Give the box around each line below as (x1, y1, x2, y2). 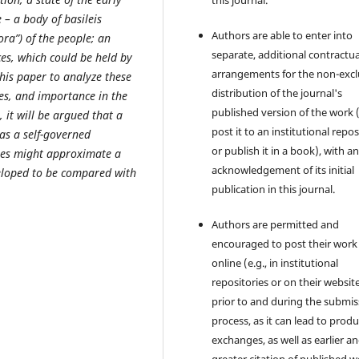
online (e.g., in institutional (212, 256, 339, 271)
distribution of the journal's (212, 86, 343, 101)
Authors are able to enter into (212, 28, 353, 43)
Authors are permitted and (212, 217, 340, 232)
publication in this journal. (212, 182, 336, 197)
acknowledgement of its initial (212, 163, 355, 178)
